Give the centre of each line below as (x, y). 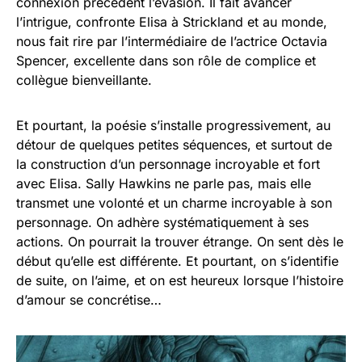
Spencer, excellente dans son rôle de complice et (166, 60)
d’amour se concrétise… (89, 299)
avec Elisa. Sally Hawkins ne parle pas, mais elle (164, 183)
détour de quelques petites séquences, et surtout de (174, 144)
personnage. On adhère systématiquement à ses (162, 222)
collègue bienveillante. (84, 80)
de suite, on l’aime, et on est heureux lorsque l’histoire (180, 280)
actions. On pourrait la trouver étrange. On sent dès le (180, 241)
